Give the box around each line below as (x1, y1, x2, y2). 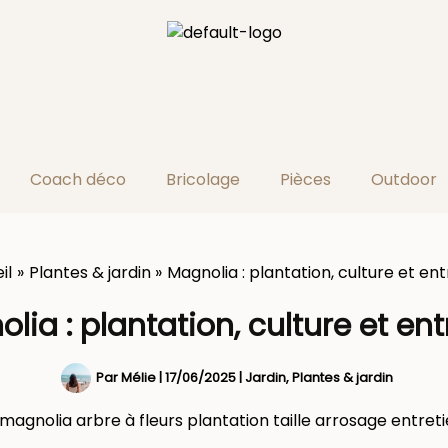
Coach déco (29, 168, 126, 191)
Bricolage (165, 168, 240, 191)
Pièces (279, 168, 331, 191)
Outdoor (370, 168, 437, 191)
